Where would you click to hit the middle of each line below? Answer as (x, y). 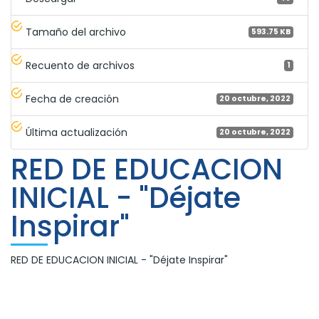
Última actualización (77, 132)
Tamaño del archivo (76, 32)
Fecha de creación (72, 99)
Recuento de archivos (80, 65)
